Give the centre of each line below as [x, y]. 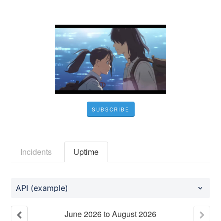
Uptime [86, 152]
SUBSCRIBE [110, 110]
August [124, 214]
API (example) [42, 188]
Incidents [36, 152]
